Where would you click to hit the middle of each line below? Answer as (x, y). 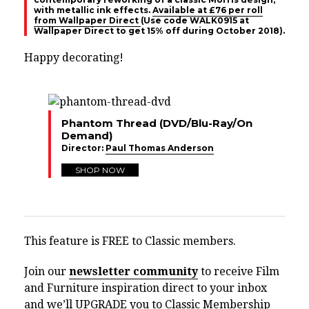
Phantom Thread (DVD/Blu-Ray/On (157, 123)
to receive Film (239, 271)
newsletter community (133, 271)
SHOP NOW (100, 170)
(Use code (165, 20)
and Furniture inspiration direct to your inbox (146, 288)
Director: (83, 148)
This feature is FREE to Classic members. (130, 241)
